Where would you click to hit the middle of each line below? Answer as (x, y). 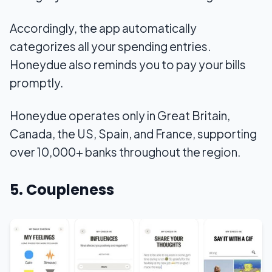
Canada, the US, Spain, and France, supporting (133, 134)
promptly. (36, 83)
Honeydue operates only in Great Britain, (120, 116)
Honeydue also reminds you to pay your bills (128, 65)
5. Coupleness (62, 190)
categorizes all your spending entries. (110, 46)
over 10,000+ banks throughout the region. (125, 152)
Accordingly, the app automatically (103, 28)
